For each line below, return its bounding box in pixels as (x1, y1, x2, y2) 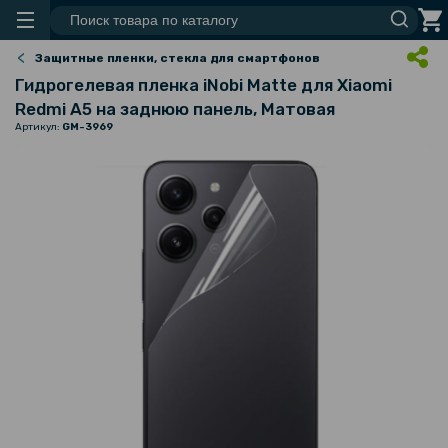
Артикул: (15, 121, 62, 133)
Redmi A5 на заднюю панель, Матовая (15, 99, 335, 119)
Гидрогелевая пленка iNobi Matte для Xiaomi (15, 75, 392, 95)
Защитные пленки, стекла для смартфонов (35, 51, 320, 65)
